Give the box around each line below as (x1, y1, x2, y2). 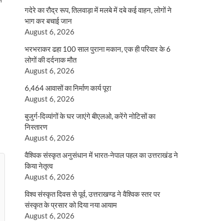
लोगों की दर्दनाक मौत (25, 55, 76, 64)
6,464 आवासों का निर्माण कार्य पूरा (25, 83, 111, 92)
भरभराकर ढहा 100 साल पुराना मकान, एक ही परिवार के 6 (25, 44, 171, 53)
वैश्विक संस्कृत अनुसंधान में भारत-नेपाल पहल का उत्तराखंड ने (25, 150, 178, 159)
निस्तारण (25, 122, 47, 131)
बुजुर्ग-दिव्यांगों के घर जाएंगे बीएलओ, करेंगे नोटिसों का (25, 111, 155, 120)
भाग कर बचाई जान (25, 16, 72, 25)
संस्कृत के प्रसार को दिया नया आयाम (25, 200, 117, 209)
